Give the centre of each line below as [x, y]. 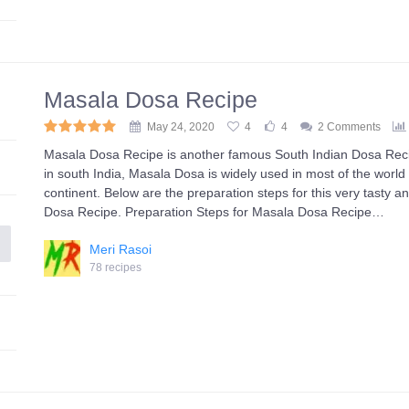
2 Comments [350, 127]
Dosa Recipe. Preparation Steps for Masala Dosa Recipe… [215, 212]
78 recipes [116, 267]
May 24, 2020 [181, 127]
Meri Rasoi [121, 249]
